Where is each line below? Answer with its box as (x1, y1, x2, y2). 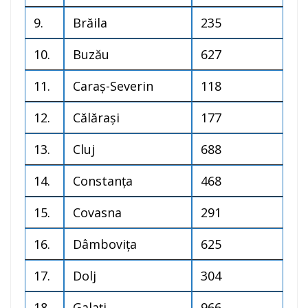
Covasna (73, 204, 122, 221)
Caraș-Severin (73, 78, 153, 95)
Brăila (73, 14, 107, 32)
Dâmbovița (73, 236, 137, 253)
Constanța (73, 173, 133, 190)
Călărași (73, 109, 120, 126)
